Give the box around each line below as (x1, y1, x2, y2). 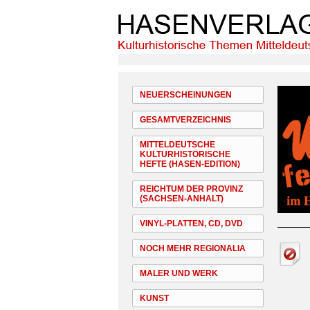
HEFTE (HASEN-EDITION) (140, 159, 240, 169)
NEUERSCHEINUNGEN (140, 90, 232, 100)
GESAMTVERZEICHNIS (140, 115, 231, 125)
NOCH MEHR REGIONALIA (140, 244, 246, 253)
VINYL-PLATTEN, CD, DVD (140, 219, 243, 228)
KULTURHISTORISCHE (140, 149, 230, 159)
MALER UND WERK (140, 268, 218, 278)
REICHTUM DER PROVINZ (140, 184, 243, 194)
